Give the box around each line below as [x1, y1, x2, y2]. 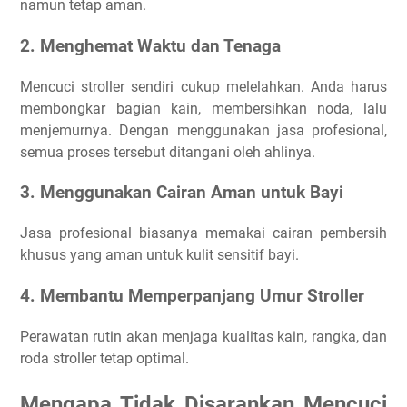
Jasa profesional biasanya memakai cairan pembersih [20, 224, 387, 243]
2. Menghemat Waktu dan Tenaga [20, 36, 281, 56]
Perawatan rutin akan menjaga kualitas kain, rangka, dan [20, 327, 387, 345]
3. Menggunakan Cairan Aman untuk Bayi [20, 183, 343, 203]
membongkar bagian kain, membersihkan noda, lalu [20, 99, 387, 117]
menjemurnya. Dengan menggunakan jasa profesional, [20, 121, 387, 139]
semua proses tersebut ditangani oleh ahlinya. [20, 143, 315, 161]
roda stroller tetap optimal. [20, 349, 189, 367]
